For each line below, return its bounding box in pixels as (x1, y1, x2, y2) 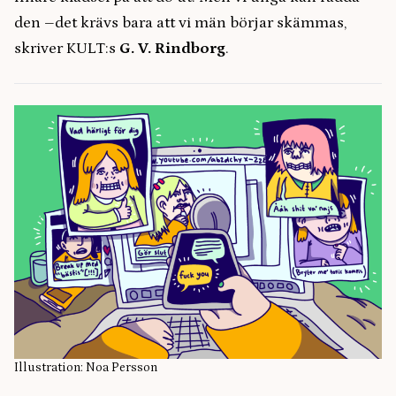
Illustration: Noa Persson (14, 361, 157, 376)
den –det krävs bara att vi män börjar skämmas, (14, 14, 346, 33)
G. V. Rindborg (119, 40, 225, 58)
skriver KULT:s (14, 40, 119, 58)
